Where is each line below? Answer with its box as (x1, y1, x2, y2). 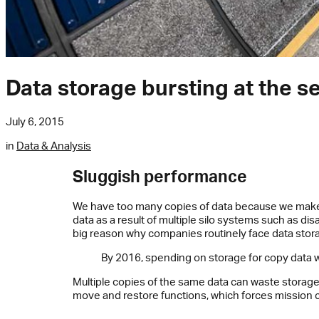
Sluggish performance (73, 165, 247, 186)
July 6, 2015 (6, 115, 64, 129)
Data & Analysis (16, 139, 91, 153)
